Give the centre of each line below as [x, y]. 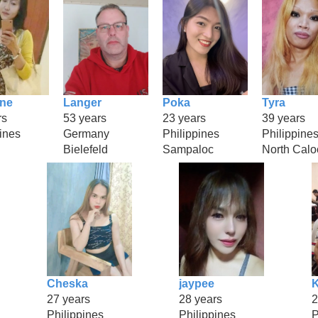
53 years [85, 118]
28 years [201, 299]
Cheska [67, 283]
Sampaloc [188, 149]
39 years [284, 118]
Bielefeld [86, 149]
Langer [82, 102]
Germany [86, 133]
